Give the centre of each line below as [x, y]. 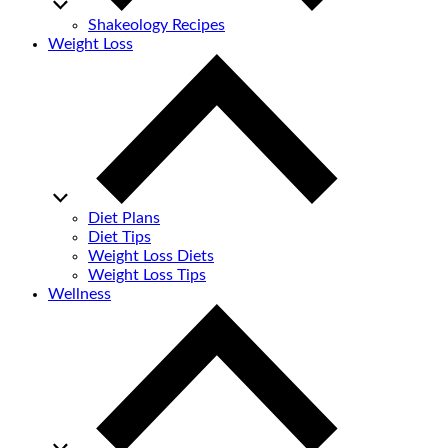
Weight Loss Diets [151, 256]
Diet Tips [119, 237]
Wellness [79, 294]
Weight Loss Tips [147, 275]
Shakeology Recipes [156, 25]
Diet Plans [124, 218]
